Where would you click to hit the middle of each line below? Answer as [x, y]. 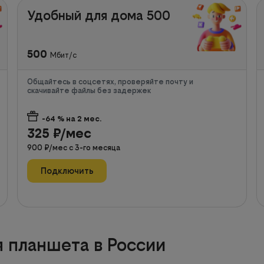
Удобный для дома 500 [99, 15]
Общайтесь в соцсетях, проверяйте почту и [110, 81]
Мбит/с [64, 55]
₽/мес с [60, 147]
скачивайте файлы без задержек [89, 90]
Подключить [67, 171]
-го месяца [100, 147]
